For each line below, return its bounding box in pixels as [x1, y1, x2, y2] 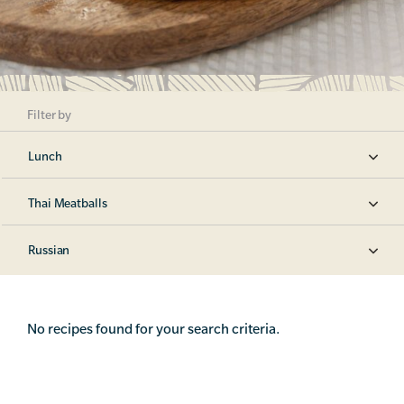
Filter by [27, 107, 72, 122]
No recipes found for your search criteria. [27, 321, 280, 336]
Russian [28, 243, 70, 257]
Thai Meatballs [28, 196, 107, 210]
